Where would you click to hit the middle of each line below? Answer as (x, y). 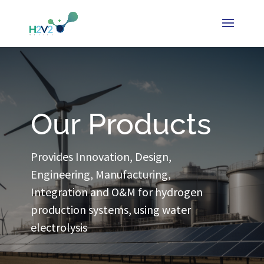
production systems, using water (110, 209)
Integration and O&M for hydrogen (116, 192)
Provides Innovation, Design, (101, 156)
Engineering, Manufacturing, (100, 174)
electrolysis (59, 227)
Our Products (121, 124)
